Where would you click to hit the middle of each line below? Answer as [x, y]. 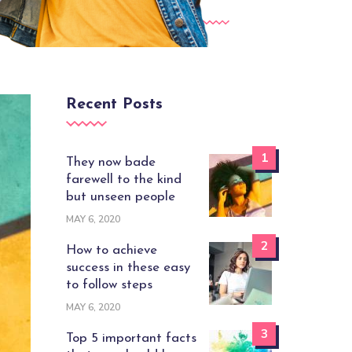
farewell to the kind [123, 180]
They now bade [110, 163]
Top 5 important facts [131, 339]
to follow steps [109, 285]
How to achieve [111, 251]
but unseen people [120, 197]
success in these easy [128, 268]
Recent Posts [114, 105]
